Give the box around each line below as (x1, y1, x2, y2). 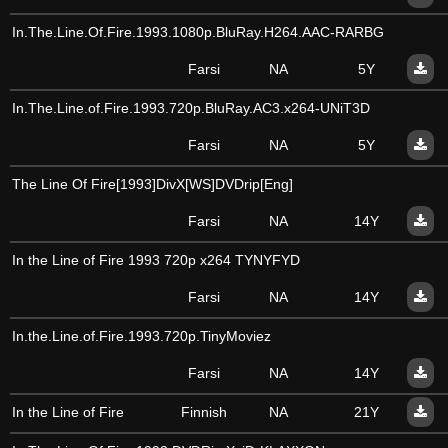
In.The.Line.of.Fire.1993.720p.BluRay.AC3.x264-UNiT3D (12, 100, 370, 116)
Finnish (181, 404, 227, 420)
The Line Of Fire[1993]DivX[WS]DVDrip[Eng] (12, 176, 293, 192)
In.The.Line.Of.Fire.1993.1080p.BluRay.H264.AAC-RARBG (12, 24, 384, 40)
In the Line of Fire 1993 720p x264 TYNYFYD (12, 252, 300, 268)
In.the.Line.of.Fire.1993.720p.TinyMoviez (12, 328, 271, 344)
